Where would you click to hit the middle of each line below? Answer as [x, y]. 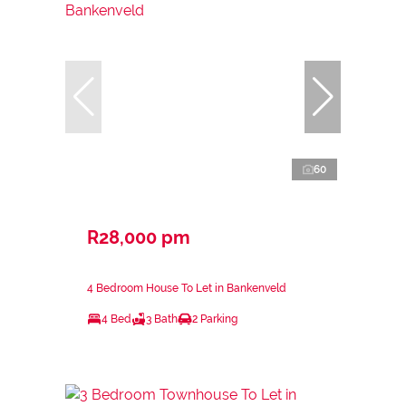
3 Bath [162, 319]
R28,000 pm [139, 238]
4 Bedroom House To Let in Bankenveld [187, 289]
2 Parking [215, 319]
